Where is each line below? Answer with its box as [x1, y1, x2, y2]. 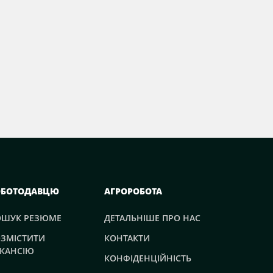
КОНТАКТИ [104, 232, 150, 244]
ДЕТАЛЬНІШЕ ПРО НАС [104, 212, 200, 224]
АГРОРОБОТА [104, 185, 162, 197]
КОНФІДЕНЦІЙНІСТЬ [104, 252, 191, 264]
